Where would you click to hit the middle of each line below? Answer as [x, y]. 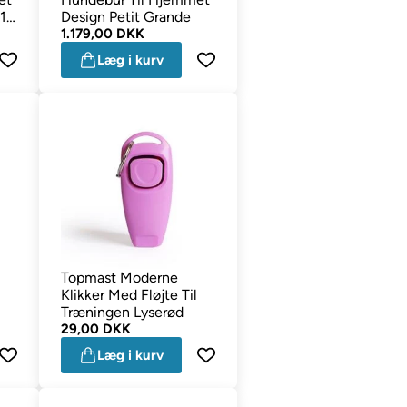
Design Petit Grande [125, 16]
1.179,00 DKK [102, 33]
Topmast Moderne [119, 277]
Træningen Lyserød [122, 312]
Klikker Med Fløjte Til [129, 294]
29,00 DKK [95, 328]
